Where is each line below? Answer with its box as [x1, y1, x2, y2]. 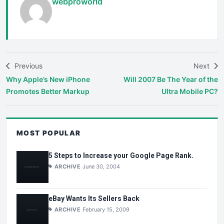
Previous [12, 61, 42, 70]
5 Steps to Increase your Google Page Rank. [48, 151, 193, 159]
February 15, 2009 [82, 205, 130, 213]
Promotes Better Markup [6, 87, 89, 96]
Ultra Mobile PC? [161, 87, 218, 96]
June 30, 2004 [82, 162, 120, 170]
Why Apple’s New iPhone [6, 75, 90, 84]
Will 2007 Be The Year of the [123, 75, 218, 84]
